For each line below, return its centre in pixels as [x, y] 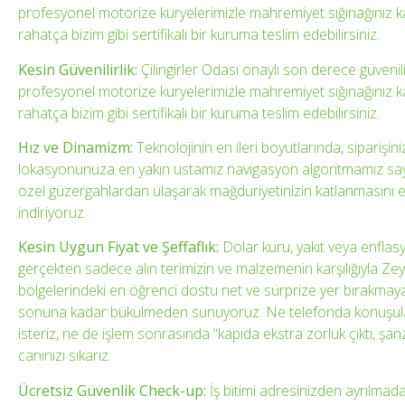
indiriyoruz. [52, 212]
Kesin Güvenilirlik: [78, 69]
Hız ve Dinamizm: [75, 147]
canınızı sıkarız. [65, 356]
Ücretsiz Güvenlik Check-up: [112, 390]
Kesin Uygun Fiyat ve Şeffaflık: [118, 247]
